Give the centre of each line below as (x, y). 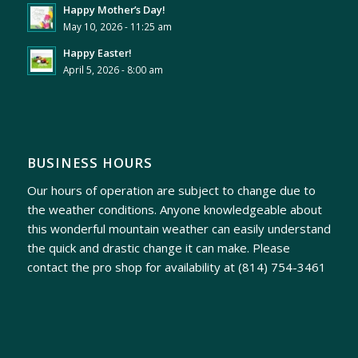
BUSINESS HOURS (89, 163)
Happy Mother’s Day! (114, 10)
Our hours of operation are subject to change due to (171, 190)
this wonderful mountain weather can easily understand (179, 228)
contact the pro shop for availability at (132, 267)
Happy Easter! (97, 53)
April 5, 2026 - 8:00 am (113, 70)
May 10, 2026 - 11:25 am (117, 27)
